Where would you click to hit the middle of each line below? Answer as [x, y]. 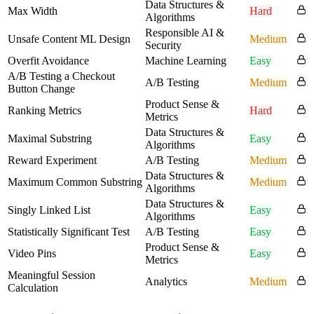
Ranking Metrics [45, 111]
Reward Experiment [52, 161]
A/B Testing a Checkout [61, 76]
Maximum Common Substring [75, 182]
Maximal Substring [50, 139]
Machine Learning [186, 61]
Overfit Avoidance [48, 61]
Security [163, 46]
